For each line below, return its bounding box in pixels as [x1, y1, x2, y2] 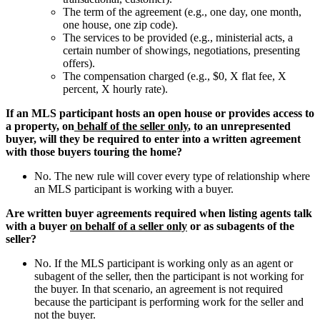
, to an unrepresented [188, 119, 291, 132]
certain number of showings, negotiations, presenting [63, 44, 300, 56]
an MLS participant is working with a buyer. [34, 182, 234, 195]
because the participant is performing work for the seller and [34, 295, 304, 308]
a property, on [6, 119, 74, 132]
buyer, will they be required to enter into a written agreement [6, 132, 301, 145]
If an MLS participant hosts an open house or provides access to [6, 106, 314, 119]
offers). [63, 56, 95, 69]
